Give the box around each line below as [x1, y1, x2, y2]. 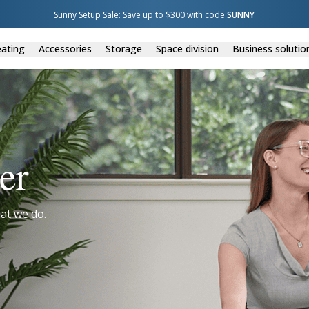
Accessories [38, 41, 92, 55]
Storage [105, 41, 142, 55]
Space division [155, 41, 219, 55]
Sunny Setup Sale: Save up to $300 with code [53, 9, 227, 21]
